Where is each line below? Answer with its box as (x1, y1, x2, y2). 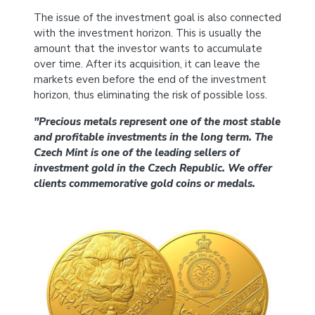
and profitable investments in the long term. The (34, 129, 273, 144)
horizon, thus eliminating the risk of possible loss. (34, 87, 267, 102)
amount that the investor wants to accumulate (34, 41, 262, 56)
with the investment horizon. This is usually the (34, 25, 262, 40)
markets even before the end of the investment (34, 72, 266, 86)
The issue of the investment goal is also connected (34, 10, 281, 25)
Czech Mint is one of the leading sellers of (34, 145, 240, 160)
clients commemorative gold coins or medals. (34, 176, 255, 191)
